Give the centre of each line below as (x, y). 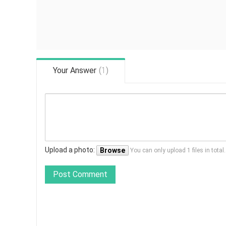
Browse (112, 150)
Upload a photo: (71, 150)
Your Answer (75, 70)
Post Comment (80, 174)
